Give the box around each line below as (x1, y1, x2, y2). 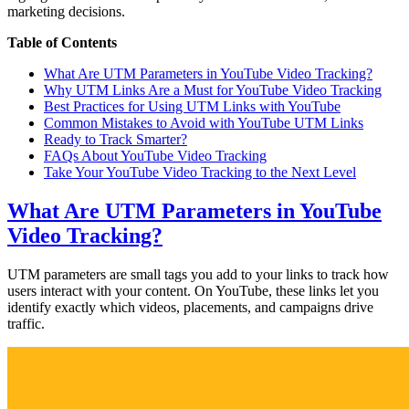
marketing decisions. (7, 3, 125, 19)
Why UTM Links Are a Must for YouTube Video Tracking (44, 81, 382, 98)
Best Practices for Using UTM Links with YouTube (44, 98, 341, 114)
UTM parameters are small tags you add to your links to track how (7, 266, 389, 282)
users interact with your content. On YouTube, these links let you (7, 282, 379, 299)
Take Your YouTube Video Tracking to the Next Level (44, 163, 356, 180)
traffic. (7, 315, 45, 331)
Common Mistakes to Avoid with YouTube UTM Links (44, 114, 363, 131)
